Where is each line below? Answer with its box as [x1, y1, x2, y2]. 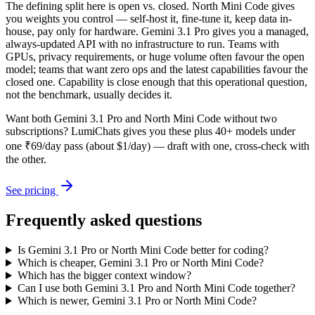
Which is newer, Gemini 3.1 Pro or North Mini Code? [17, 295, 257, 307]
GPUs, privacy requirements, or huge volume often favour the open [6, 51, 304, 63]
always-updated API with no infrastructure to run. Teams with [6, 38, 279, 51]
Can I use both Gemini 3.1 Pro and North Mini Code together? [17, 282, 295, 295]
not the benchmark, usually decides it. [6, 89, 172, 101]
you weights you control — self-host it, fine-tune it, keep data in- [6, 13, 292, 25]
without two [221, 112, 277, 125]
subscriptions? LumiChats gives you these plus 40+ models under [6, 125, 295, 138]
